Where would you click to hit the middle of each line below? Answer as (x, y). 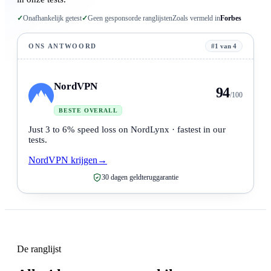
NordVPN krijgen (63, 160)
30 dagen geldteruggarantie (140, 178)
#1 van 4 (224, 46)
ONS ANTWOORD (63, 46)
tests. (38, 140)
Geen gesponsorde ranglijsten (130, 18)
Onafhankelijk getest (52, 18)
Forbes (231, 18)
